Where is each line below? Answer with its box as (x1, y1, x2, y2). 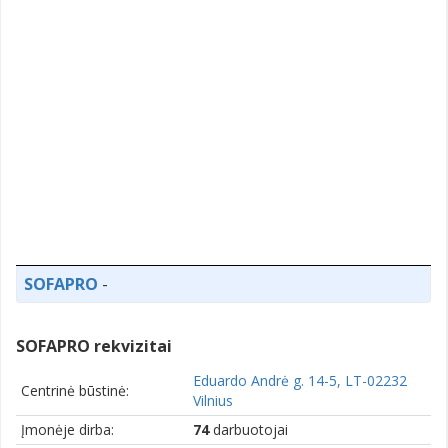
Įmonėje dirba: (21, 420, 114, 440)
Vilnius (193, 391, 233, 411)
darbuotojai (209, 420, 288, 440)
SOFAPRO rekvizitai (16, 335, 172, 358)
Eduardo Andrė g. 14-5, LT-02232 (193, 371, 407, 391)
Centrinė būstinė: (21, 381, 129, 401)
